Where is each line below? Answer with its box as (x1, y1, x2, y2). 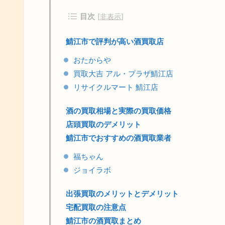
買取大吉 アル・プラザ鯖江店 (73, 69, 173, 78)
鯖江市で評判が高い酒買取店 (66, 37, 164, 46)
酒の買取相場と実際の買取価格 (66, 106, 171, 116)
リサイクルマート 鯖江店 (73, 82, 158, 92)
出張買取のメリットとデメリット (66, 189, 179, 198)
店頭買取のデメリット (66, 120, 141, 129)
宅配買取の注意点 (66, 202, 126, 212)
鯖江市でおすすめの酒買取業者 (66, 133, 171, 143)
